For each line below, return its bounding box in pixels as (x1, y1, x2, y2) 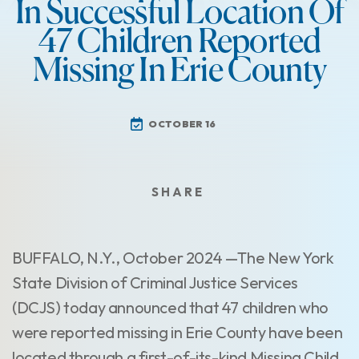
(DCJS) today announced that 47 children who (12, 297, 329, 317)
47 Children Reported (38, 26, 321, 59)
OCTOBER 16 (148, 118, 216, 130)
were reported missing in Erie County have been (12, 322, 343, 342)
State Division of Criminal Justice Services (12, 272, 298, 292)
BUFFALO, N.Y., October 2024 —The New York (12, 248, 334, 268)
